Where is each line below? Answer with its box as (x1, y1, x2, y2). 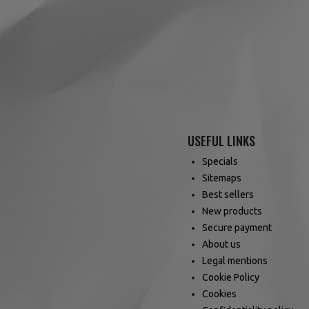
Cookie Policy (202, 272, 259, 283)
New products (202, 206, 262, 217)
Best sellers (202, 189, 254, 201)
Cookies (202, 288, 237, 300)
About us (202, 239, 241, 250)
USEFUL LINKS (188, 132, 255, 150)
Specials (202, 156, 238, 168)
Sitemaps (202, 172, 241, 184)
